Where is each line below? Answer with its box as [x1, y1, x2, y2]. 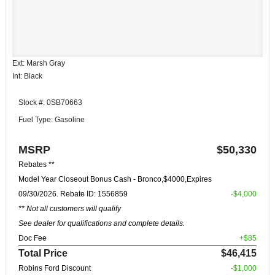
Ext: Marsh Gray [12, 58, 65, 68]
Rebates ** [18, 160, 55, 169]
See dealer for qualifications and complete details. [18, 219, 185, 228]
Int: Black [12, 71, 42, 80]
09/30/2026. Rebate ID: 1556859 [18, 189, 128, 198]
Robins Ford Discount [18, 263, 91, 273]
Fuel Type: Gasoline [18, 115, 85, 125]
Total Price [18, 247, 68, 258]
